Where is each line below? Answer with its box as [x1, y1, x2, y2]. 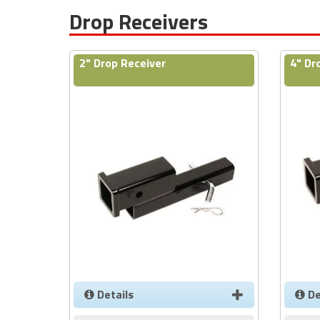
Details [94, 285, 134, 303]
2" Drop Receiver [79, 54, 166, 72]
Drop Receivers [69, 5, 208, 39]
